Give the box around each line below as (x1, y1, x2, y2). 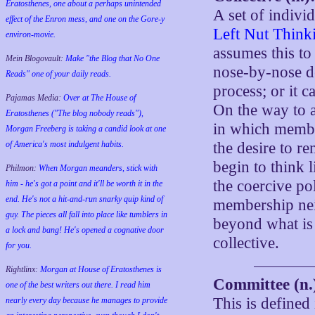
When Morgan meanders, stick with (39, 163, 157, 173)
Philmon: (6, 163, 39, 173)
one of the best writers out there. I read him (6, 280, 150, 290)
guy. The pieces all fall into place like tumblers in (6, 210, 167, 219)
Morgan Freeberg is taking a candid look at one (6, 124, 166, 134)
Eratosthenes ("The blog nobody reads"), (6, 108, 143, 118)
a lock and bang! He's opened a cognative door (6, 225, 164, 235)
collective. (213, 234, 280, 252)
